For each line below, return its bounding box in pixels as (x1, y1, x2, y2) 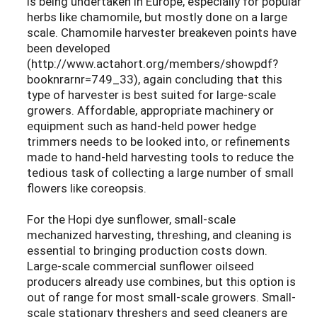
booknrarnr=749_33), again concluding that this (27, 71, 282, 88)
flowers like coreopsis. (27, 180, 146, 197)
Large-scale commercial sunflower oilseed (27, 258, 254, 275)
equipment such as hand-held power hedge (27, 117, 256, 134)
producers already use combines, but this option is (27, 273, 296, 290)
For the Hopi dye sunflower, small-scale (27, 211, 236, 228)
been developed (27, 40, 110, 57)
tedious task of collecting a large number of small (27, 164, 294, 181)
